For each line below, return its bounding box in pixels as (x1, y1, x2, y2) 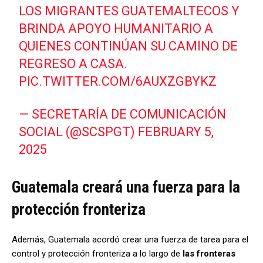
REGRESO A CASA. (19, 56, 128, 72)
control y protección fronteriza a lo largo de (12, 248, 183, 259)
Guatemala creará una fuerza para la (12, 178, 240, 197)
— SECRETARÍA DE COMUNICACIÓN (19, 107, 227, 122)
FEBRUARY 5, (138, 124, 214, 140)
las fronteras (183, 248, 235, 259)
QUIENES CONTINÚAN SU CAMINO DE (19, 39, 238, 54)
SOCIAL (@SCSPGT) (19, 124, 139, 140)
